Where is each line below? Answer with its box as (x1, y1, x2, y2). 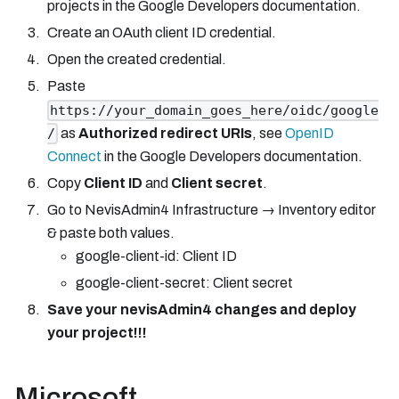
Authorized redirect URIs (77, 125, 252, 141)
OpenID (284, 125, 334, 141)
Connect (46, 148, 102, 164)
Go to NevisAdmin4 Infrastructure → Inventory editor (46, 201, 376, 217)
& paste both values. (46, 224, 175, 240)
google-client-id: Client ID (75, 248, 237, 264)
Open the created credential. (46, 52, 226, 68)
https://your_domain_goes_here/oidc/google (49, 102, 379, 118)
